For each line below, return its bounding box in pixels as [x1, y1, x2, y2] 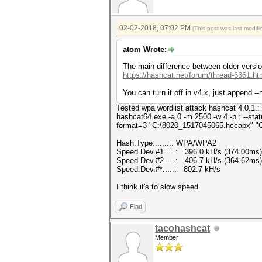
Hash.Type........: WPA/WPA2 [116, 139, 216, 147]
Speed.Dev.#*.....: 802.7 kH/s [116, 165, 220, 174]
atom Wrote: [123, 45, 167, 54]
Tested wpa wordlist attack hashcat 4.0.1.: [116, 104, 260, 112]
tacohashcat [155, 223, 210, 233]
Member [155, 234, 178, 241]
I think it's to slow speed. [116, 182, 201, 191]
